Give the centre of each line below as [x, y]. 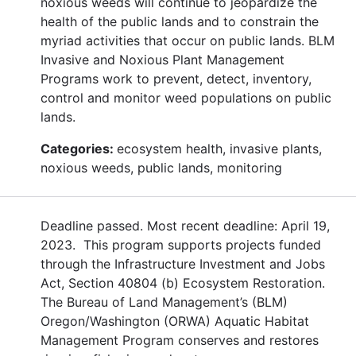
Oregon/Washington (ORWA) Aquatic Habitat [175, 321]
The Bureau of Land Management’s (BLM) [164, 302]
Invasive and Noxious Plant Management [163, 59]
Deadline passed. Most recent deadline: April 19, [185, 225]
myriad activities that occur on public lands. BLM [188, 40]
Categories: [79, 148]
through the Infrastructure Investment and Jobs [183, 263]
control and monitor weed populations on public [186, 97]
